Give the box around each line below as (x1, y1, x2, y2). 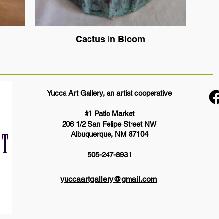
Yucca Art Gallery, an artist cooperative (47, 89, 172, 97)
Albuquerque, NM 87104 (70, 130, 148, 138)
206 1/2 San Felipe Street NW (62, 120, 156, 128)
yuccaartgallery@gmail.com (60, 175, 157, 184)
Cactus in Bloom (75, 34, 145, 44)
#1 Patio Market (84, 109, 134, 118)
